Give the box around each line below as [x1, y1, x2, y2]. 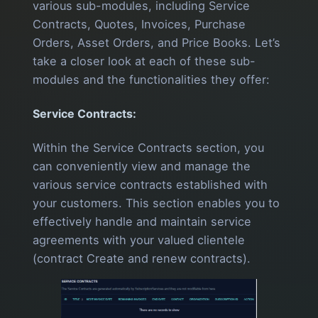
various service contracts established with [33, 177, 268, 192]
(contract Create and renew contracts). [33, 251, 251, 266]
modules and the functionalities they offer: [33, 72, 270, 87]
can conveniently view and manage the [33, 159, 251, 174]
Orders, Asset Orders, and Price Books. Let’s [33, 35, 280, 50]
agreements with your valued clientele [33, 233, 245, 248]
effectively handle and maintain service [33, 214, 251, 229]
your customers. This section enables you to [33, 196, 280, 211]
